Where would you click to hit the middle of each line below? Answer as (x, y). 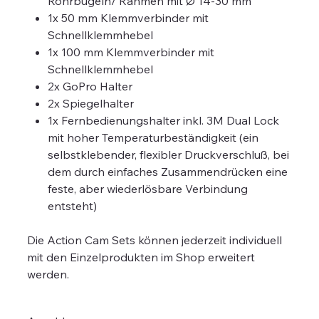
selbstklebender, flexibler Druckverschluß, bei (169, 154)
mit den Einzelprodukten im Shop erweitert (141, 257)
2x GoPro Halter (90, 86)
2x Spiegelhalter (91, 103)
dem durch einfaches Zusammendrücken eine (168, 171)
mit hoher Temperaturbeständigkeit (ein (153, 137)
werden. (48, 274)
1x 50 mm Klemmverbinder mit (129, 17)
